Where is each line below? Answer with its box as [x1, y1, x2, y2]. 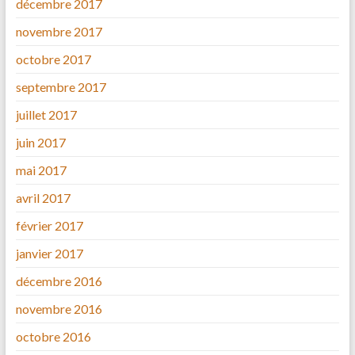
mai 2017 [15, 162, 67, 178]
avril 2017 [15, 190, 71, 206]
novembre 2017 [15, 24, 102, 40]
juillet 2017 [15, 107, 77, 123]
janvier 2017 [15, 246, 83, 261]
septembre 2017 [15, 79, 106, 95]
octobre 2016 [15, 329, 91, 345]
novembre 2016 [15, 301, 102, 317]
